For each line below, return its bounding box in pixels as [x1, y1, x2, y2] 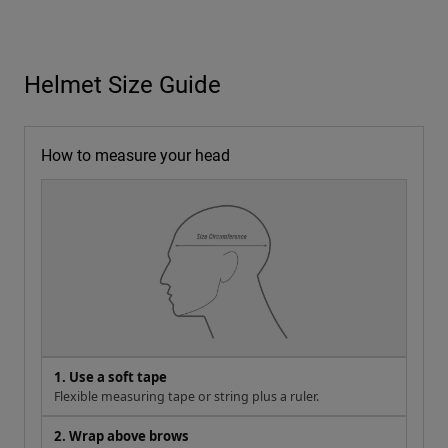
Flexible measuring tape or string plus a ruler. [54, 388, 319, 406]
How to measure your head [41, 144, 230, 166]
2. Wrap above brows [54, 427, 189, 446]
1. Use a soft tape [54, 368, 167, 387]
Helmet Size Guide [24, 68, 221, 101]
